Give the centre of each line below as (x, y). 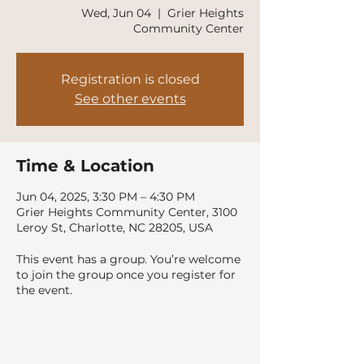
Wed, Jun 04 (116, 13)
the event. (44, 290)
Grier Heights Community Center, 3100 (127, 212)
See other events (130, 99)
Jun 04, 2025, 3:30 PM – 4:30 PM (106, 197)
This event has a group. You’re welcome (128, 259)
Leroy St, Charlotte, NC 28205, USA (115, 227)
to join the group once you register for (126, 275)
